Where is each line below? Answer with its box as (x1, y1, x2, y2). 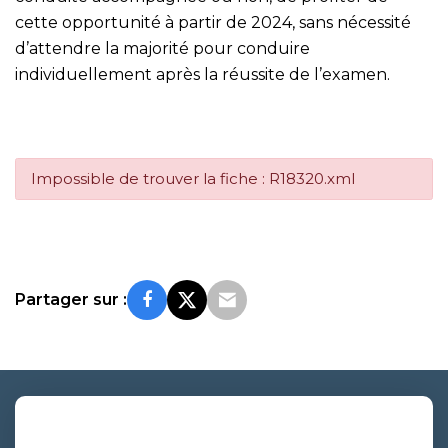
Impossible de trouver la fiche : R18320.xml (31, 168, 355, 188)
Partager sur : (15, 289, 127, 309)
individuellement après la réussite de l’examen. (15, 64, 390, 84)
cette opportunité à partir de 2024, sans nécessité (15, 12, 411, 32)
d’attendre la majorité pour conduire (15, 38, 310, 58)
